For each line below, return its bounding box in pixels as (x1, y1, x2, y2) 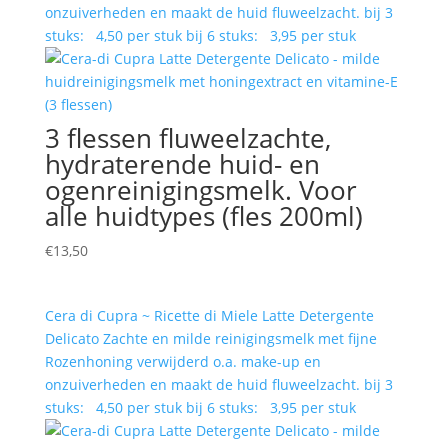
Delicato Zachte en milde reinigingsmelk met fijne (44, 328, 377, 348)
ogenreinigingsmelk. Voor (44, 172, 357, 209)
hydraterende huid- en (44, 146, 320, 183)
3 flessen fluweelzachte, (44, 120, 331, 157)
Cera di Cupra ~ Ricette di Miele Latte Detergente (44, 305, 374, 325)
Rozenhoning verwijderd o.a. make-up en (44, 351, 321, 371)
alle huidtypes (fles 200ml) (44, 198, 363, 235)
